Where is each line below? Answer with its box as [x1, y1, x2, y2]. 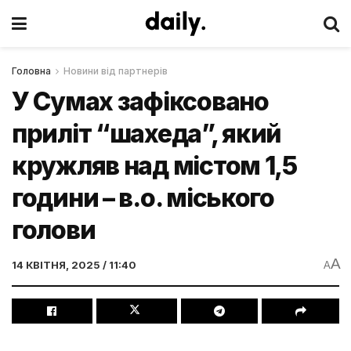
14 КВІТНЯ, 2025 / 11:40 [12, 258, 136, 271]
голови [12, 215, 96, 245]
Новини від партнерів [63, 65, 168, 77]
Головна [12, 65, 51, 77]
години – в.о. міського [12, 183, 274, 213]
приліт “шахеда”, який [12, 118, 282, 149]
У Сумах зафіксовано [12, 86, 269, 117]
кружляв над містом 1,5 [12, 150, 297, 181]
